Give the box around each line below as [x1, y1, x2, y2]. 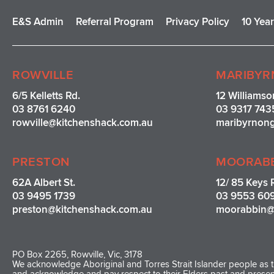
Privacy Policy [166, 15, 229, 28]
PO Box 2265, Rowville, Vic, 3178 [12, 248, 143, 261]
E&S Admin [12, 15, 64, 28]
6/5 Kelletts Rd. [12, 89, 80, 102]
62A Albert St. [12, 176, 75, 189]
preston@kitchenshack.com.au [12, 202, 152, 216]
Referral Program [76, 15, 154, 28]
